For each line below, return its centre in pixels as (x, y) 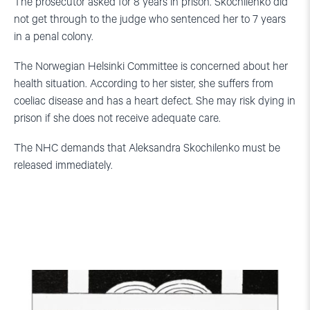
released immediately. (63, 165)
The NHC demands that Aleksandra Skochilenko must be (147, 148)
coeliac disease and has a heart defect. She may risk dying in (155, 101)
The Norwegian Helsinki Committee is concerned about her (151, 66)
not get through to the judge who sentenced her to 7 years (150, 19)
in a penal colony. (54, 37)
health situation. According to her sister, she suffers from (144, 84)
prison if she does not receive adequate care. (117, 118)
